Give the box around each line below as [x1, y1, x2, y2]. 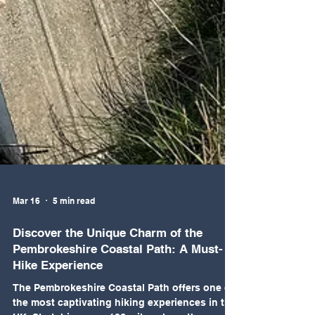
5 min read [53, 226, 95, 237]
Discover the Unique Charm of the [13, 257, 202, 271]
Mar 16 [13, 226, 40, 237]
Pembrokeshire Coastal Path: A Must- [13, 273, 223, 287]
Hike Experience [13, 289, 103, 303]
